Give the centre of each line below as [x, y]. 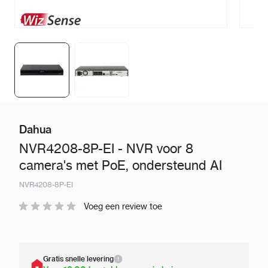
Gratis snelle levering [78, 259]
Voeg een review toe [123, 206]
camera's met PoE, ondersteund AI [121, 165]
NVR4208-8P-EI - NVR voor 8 [106, 149]
